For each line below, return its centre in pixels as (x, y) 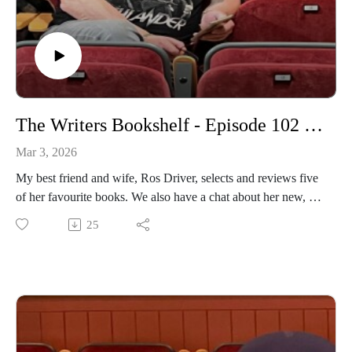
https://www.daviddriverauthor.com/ (105, 253)
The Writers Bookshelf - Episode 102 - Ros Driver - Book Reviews (313, 125)
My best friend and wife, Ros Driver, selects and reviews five (167, 178)
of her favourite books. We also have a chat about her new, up (169, 196)
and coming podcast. (68, 215)
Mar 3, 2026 (46, 152)
